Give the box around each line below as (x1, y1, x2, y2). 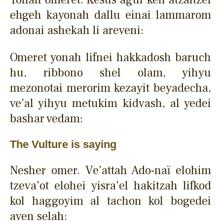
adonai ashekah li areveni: (10, 22, 144, 38)
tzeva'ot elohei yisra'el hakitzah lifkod (10, 178, 211, 193)
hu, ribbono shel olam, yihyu (10, 65, 211, 80)
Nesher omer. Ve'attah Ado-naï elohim (10, 162, 211, 178)
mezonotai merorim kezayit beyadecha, (10, 80, 211, 96)
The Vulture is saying (10, 138, 116, 150)
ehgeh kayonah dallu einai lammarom (10, 7, 211, 23)
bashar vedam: (10, 110, 83, 126)
